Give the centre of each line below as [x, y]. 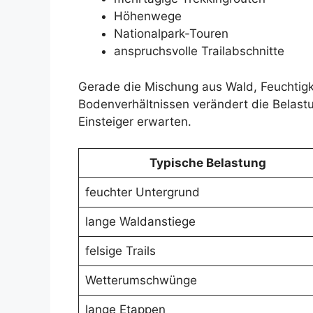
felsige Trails [120, 251]
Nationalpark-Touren [171, 34]
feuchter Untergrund [142, 192]
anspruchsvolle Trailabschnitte [199, 51]
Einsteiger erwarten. [135, 121]
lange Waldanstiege [140, 222]
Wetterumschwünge [141, 281]
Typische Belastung [208, 163]
